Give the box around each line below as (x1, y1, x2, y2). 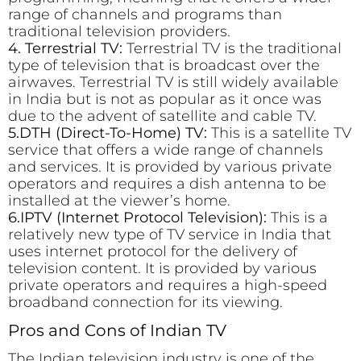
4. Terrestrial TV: (8, 39, 122, 57)
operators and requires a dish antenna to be (8, 174, 326, 193)
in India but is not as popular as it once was (8, 89, 322, 108)
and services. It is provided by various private (8, 157, 332, 176)
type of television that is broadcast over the (8, 56, 320, 74)
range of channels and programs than (8, 5, 282, 23)
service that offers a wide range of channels (8, 140, 323, 159)
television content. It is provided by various (8, 259, 317, 277)
